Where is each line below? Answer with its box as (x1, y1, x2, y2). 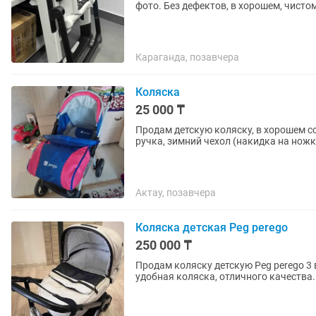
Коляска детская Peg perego (135, 221, 288, 234)
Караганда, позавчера (135, 51, 239, 63)
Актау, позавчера (135, 187, 216, 198)
